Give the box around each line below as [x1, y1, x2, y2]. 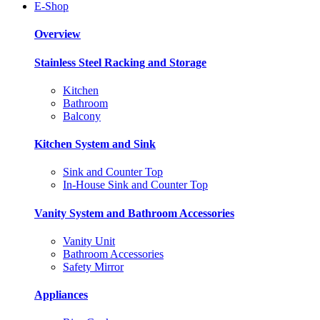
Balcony [63, 109, 101, 122]
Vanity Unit [63, 234, 115, 247]
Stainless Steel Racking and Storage [34, 56, 206, 69]
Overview [34, 28, 81, 41]
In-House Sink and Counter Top [63, 179, 208, 191]
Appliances [34, 289, 88, 301]
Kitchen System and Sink [34, 138, 156, 151]
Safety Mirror [63, 260, 124, 273]
